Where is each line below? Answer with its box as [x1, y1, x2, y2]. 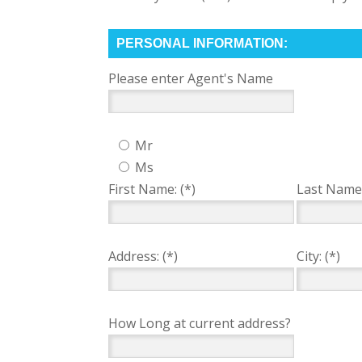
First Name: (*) [108, 180, 196, 198]
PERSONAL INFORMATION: [116, 36, 288, 50]
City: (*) [297, 247, 341, 265]
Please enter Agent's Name [108, 69, 274, 87]
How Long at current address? [108, 314, 292, 332]
